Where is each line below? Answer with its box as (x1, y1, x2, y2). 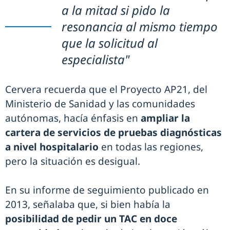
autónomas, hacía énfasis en (5, 111, 141, 125)
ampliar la (141, 111, 190, 125)
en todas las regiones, (99, 140, 203, 154)
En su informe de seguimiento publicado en (5, 183, 209, 197)
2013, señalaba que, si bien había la (5, 198, 170, 212)
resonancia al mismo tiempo (62, 18, 218, 35)
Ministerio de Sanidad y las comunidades (5, 97, 195, 111)
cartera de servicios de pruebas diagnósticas (5, 126, 222, 140)
